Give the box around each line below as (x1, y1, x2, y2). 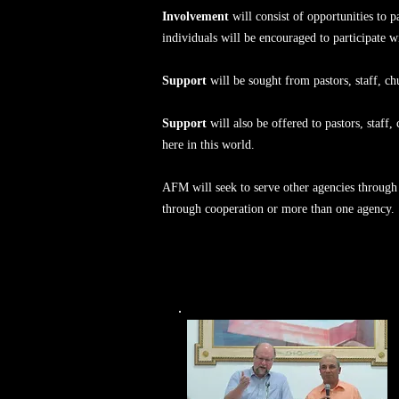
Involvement (162, 10, 229, 23)
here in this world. (162, 138, 255, 151)
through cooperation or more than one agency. (162, 202, 395, 216)
